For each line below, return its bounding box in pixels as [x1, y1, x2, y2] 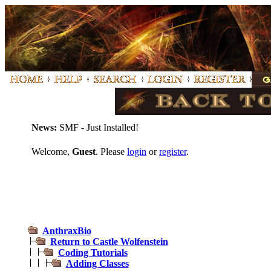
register [159, 146, 186, 157]
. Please [96, 146, 127, 157]
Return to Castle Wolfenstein [50, 237, 168, 247]
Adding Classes [65, 258, 129, 269]
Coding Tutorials [57, 247, 128, 258]
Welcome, [31, 146, 72, 157]
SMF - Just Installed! [57, 122, 139, 132]
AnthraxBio [42, 226, 91, 236]
